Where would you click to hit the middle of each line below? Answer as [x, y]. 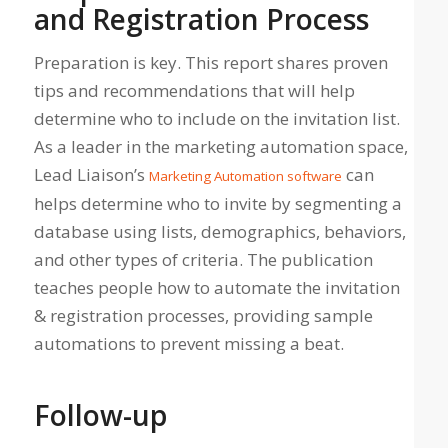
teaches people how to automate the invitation [216, 287]
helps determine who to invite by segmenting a [217, 203]
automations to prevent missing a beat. [188, 343]
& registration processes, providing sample [203, 315]
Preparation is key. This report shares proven [210, 62]
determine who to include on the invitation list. [216, 118]
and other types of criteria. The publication [203, 259]
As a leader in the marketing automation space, [220, 146]
